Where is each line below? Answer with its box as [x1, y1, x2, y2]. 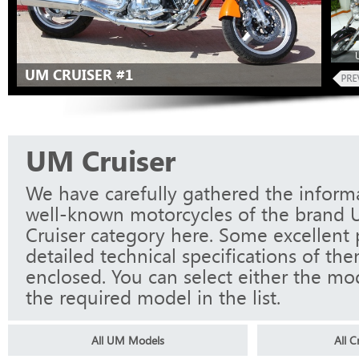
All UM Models [91, 333, 164, 348]
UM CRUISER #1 [25, 65, 133, 84]
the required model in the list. [26, 284, 280, 310]
